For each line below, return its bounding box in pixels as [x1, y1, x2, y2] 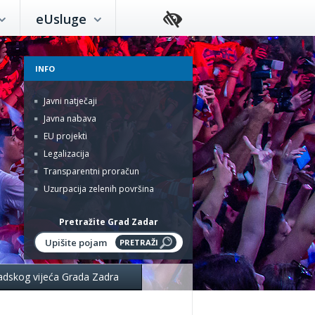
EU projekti [41, 130, 87, 142]
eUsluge [35, 11, 90, 27]
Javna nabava [41, 112, 96, 124]
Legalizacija [41, 148, 89, 160]
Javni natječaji [41, 95, 97, 107]
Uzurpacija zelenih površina [41, 183, 154, 195]
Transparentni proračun [41, 165, 139, 177]
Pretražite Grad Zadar [58, 216, 158, 228]
